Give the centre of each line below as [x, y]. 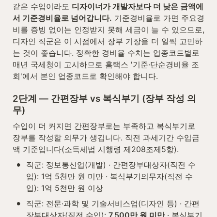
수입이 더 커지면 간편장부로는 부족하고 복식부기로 [104, 126]
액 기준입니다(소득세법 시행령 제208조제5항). [96, 149]
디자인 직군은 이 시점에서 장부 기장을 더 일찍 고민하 [108, 41]
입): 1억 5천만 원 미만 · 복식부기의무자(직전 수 [109, 176]
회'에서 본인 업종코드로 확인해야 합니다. [85, 76]
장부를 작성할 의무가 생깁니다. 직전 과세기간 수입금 [106, 137]
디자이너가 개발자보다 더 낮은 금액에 [138, 6]
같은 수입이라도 [42, 6]
